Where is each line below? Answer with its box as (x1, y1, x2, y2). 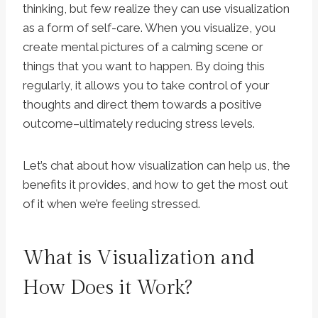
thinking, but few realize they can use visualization (23, 1, 290, 16)
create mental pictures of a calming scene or (23, 40, 263, 55)
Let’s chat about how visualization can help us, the (23, 158, 290, 173)
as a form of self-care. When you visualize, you (23, 21, 275, 35)
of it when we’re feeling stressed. (23, 197, 200, 212)
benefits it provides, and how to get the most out (23, 177, 288, 192)
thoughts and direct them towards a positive (23, 97, 262, 112)
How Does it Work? (23, 276, 192, 300)
